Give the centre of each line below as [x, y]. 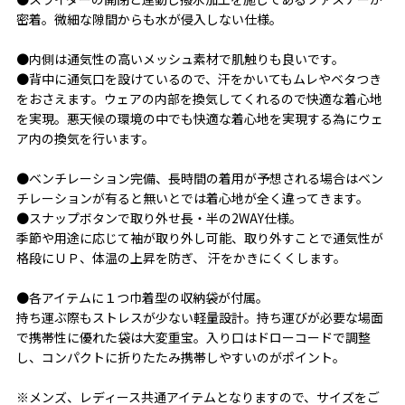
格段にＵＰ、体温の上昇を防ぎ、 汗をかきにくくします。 [181, 257]
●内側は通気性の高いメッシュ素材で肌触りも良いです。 [180, 58]
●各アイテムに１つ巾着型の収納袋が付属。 [142, 297]
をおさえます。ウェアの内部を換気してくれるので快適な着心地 [199, 98]
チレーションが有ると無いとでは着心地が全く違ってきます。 [192, 198]
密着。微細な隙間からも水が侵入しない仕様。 [149, 19]
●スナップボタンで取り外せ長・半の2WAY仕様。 [159, 217]
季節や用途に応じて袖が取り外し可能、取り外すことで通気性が [199, 237]
